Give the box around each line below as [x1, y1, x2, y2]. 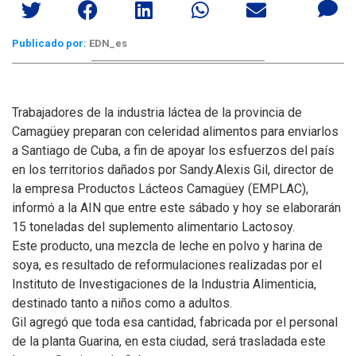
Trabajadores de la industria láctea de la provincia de [12, 105, 302, 120]
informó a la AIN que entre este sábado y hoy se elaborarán [12, 200, 341, 215]
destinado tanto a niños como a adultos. [12, 296, 232, 311]
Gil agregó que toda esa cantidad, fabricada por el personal [12, 315, 338, 330]
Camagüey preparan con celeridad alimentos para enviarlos [12, 124, 339, 139]
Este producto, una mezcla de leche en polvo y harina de [12, 238, 323, 253]
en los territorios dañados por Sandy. [12, 162, 215, 177]
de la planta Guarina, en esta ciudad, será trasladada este [12, 334, 326, 349]
